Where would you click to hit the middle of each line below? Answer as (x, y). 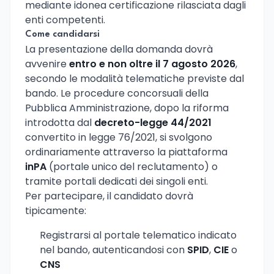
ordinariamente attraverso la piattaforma (126, 152)
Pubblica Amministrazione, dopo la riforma (127, 108)
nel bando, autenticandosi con (113, 250)
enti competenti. (65, 20)
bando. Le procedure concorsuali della (117, 93)
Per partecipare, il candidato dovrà (109, 196)
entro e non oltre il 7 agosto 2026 (152, 64)
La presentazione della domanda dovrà (119, 49)
